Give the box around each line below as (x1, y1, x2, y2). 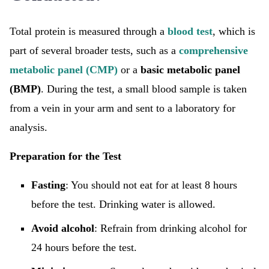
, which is (213, 25, 255, 37)
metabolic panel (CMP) (10, 64, 118, 76)
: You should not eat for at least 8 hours (65, 179, 237, 191)
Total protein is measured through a (10, 25, 168, 37)
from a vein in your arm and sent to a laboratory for (10, 102, 235, 114)
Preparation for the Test (10, 150, 121, 162)
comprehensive (179, 44, 248, 56)
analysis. (10, 121, 47, 133)
